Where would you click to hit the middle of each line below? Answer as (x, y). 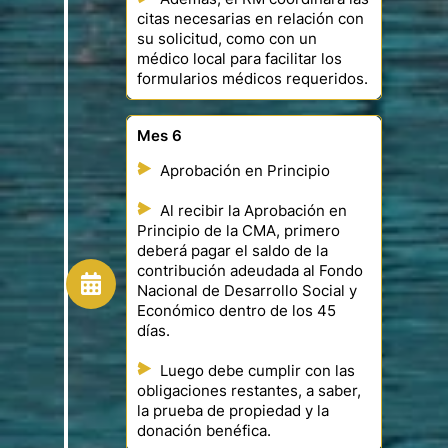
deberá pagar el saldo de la (232, 251)
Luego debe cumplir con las (257, 371)
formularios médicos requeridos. (252, 79)
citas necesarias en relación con (250, 19)
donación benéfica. (204, 431)
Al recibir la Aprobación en (253, 211)
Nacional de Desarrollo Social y (247, 291)
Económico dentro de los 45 (236, 311)
